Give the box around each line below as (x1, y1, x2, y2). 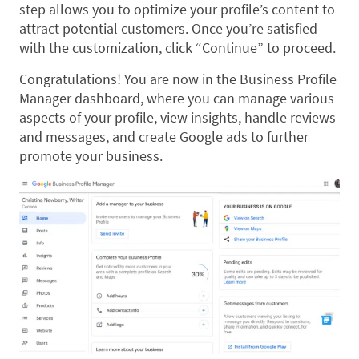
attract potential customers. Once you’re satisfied (19, 19, 317, 38)
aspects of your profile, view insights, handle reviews (19, 108, 336, 127)
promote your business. (19, 147, 163, 166)
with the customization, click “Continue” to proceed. (19, 38, 336, 58)
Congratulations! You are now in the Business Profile (19, 70, 337, 89)
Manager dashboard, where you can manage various (19, 89, 334, 108)
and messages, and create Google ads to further (19, 127, 309, 147)
